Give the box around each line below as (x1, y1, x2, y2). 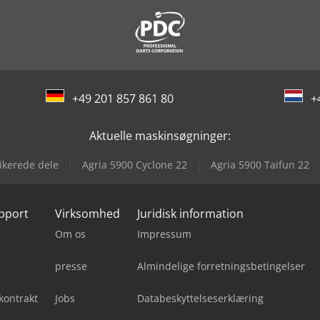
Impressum (137, 227, 191, 241)
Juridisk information (137, 206, 244, 222)
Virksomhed (55, 206, 120, 222)
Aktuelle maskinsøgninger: (89, 128, 231, 144)
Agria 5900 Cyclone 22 (82, 158, 187, 172)
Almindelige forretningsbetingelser (137, 259, 305, 274)
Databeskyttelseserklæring (137, 291, 264, 306)
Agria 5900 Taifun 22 (211, 158, 309, 172)
